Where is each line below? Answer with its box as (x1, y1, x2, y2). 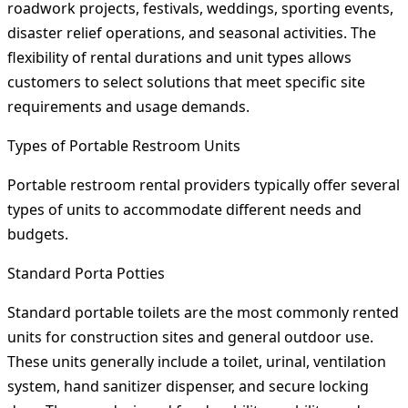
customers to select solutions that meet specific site (7, 72, 365, 93)
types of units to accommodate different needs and (7, 199, 362, 220)
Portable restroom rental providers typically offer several (7, 175, 400, 196)
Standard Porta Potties (7, 263, 165, 284)
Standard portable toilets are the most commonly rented (7, 302, 399, 323)
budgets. (7, 224, 68, 245)
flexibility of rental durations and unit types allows (7, 47, 352, 68)
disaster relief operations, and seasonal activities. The (7, 23, 376, 44)
